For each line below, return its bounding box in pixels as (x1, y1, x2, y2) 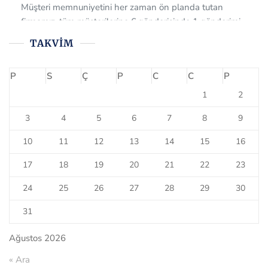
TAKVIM (30, 37, 74, 50)
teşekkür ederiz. (21, 19, 83, 32)
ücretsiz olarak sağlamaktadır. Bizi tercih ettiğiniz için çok (21, 5, 245, 17)
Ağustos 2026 (9, 232, 66, 245)
